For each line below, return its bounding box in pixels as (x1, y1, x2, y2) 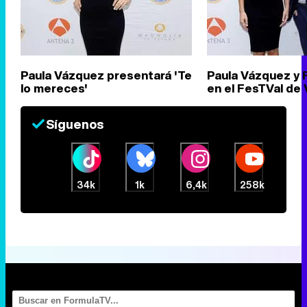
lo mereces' (21, 79, 88, 97)
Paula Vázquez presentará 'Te (21, 66, 192, 84)
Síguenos (46, 115, 103, 133)
